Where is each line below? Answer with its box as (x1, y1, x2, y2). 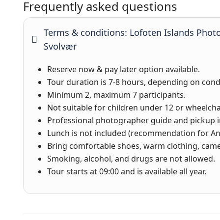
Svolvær (44, 40, 77, 52)
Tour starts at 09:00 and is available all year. (47, 166, 206, 177)
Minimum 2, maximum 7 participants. (47, 89, 186, 100)
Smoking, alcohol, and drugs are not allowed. (47, 153, 215, 164)
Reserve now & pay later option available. (47, 64, 200, 75)
